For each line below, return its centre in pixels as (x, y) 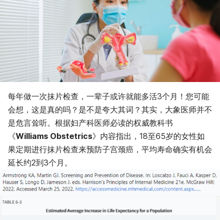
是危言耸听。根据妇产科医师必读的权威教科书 (90, 123)
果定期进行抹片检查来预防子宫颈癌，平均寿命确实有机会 (110, 149)
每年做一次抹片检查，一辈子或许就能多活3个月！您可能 (109, 96)
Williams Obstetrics (54, 136)
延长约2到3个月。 (40, 163)
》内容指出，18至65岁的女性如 (149, 136)
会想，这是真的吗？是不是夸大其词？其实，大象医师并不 (110, 110)
